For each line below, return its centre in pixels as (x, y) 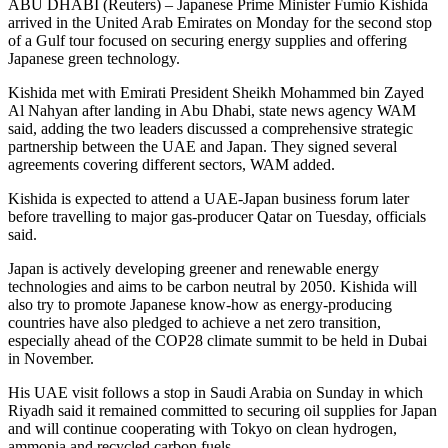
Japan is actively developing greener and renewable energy (193, 269)
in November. (51, 359)
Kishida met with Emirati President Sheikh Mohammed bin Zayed (216, 93)
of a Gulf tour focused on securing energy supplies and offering (207, 41)
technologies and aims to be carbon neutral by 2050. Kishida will (212, 287)
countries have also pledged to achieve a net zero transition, (194, 323)
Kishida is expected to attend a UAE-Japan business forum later (208, 199)
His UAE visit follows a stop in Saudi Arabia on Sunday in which (215, 393)
